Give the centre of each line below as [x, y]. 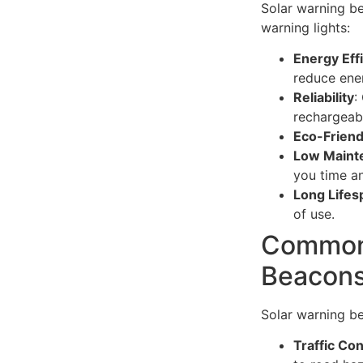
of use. [314, 214]
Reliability [324, 97]
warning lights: [305, 27]
